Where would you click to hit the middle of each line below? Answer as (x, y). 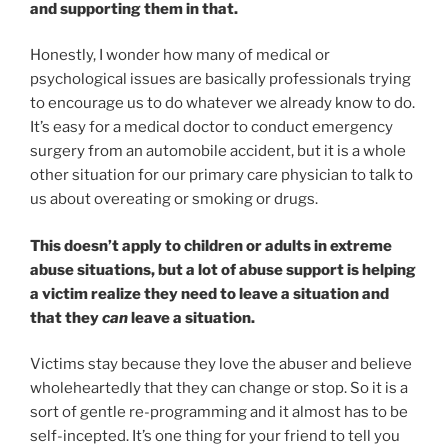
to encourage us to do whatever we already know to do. (222, 103)
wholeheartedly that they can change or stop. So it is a (219, 388)
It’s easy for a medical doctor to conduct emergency (211, 127)
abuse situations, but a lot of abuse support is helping (223, 269)
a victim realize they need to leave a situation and (209, 293)
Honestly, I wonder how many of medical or (180, 55)
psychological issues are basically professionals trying (220, 79)
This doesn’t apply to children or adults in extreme (211, 245)
